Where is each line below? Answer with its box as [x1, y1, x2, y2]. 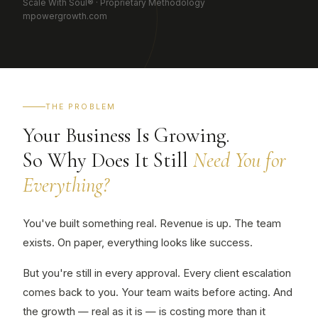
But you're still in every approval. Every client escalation [23, 267, 291, 280]
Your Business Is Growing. [23, 123, 230, 148]
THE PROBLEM [45, 102, 116, 111]
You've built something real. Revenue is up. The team [23, 217, 281, 230]
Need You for [193, 148, 286, 172]
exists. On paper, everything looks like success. [23, 236, 253, 249]
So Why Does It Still [23, 148, 193, 172]
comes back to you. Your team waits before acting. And [23, 286, 292, 299]
